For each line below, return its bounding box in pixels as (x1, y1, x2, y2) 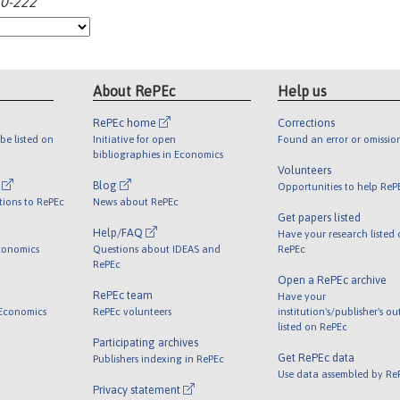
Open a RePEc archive (277, 272, 387, 287)
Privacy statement (93, 382, 184, 396)
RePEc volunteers (93, 304, 172, 317)
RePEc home (93, 115, 160, 129)
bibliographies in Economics (93, 147, 224, 160)
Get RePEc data (277, 350, 354, 364)
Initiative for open (93, 132, 177, 145)
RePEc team (93, 287, 154, 302)
